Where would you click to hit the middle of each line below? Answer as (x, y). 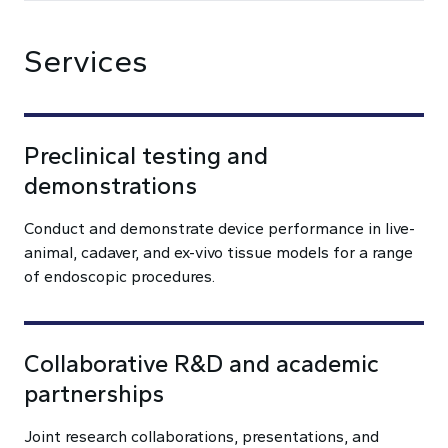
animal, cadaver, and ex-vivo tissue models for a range (218, 252)
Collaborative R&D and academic (201, 363)
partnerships (94, 393)
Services (86, 61)
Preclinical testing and (146, 155)
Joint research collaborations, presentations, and (201, 436)
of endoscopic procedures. (119, 276)
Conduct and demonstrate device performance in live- (219, 228)
